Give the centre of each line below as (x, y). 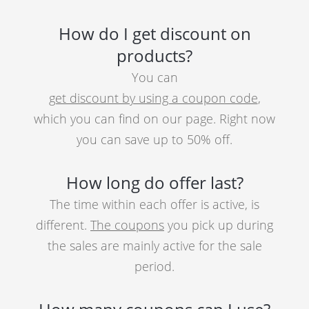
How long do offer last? (154, 182)
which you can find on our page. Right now (154, 119)
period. (154, 266)
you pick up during (219, 225)
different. (63, 225)
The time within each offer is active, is (154, 204)
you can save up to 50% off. (154, 139)
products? (154, 56)
